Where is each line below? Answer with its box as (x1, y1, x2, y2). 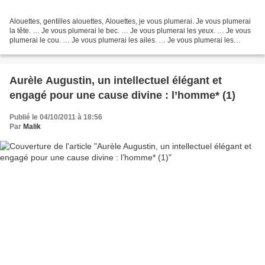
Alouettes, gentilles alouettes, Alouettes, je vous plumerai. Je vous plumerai (9, 17, 251, 26)
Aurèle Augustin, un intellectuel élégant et (9, 75, 222, 87)
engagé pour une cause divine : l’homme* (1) (9, 89, 235, 102)
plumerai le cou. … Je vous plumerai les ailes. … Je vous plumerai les (9, 36, 234, 45)
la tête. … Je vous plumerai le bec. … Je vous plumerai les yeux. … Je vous (9, 27, 251, 35)
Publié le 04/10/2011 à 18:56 (9, 113, 102, 122)
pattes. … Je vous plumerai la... (9, 46, 109, 54)
